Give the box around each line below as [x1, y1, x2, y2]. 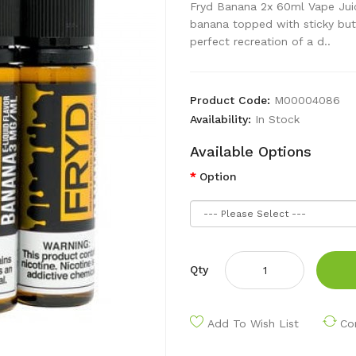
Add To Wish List [207, 317, 299, 330]
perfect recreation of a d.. [190, 35, 331, 48]
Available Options [190, 143, 311, 160]
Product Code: [190, 94, 274, 106]
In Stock [255, 113, 300, 126]
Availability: [190, 113, 255, 126]
